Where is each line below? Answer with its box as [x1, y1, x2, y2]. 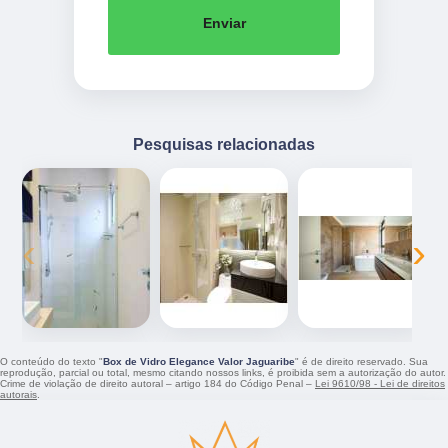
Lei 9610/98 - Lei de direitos [315, 377, 445, 389]
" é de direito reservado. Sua [295, 355, 428, 367]
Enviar [202, 14, 246, 31]
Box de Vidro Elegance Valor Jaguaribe [103, 355, 295, 367]
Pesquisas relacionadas [133, 134, 315, 153]
